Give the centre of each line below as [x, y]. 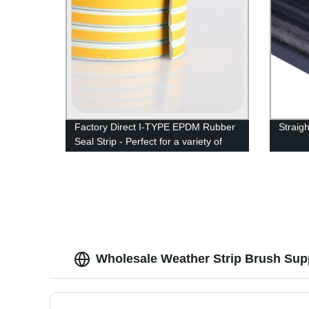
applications [101, 156]
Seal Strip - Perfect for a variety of [149, 141]
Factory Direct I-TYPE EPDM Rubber [155, 127]
